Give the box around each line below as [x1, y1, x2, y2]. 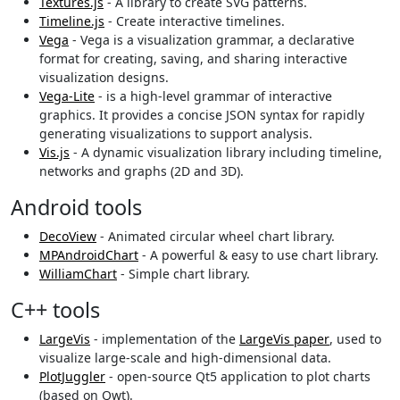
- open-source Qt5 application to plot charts [105, 368, 371, 386]
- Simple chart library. [117, 265, 250, 283]
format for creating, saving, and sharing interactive [39, 50, 347, 68]
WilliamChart [39, 265, 117, 283]
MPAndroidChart [39, 246, 138, 264]
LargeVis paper [239, 330, 329, 348]
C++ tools [11, 296, 100, 325]
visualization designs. [39, 69, 169, 87]
